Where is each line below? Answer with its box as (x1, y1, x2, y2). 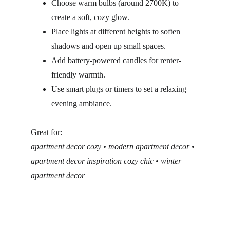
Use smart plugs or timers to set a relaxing (51, 85, 188, 93)
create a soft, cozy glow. (51, 13, 129, 22)
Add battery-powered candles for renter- (51, 56, 181, 65)
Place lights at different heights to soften (51, 27, 182, 36)
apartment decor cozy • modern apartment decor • (31, 142, 197, 151)
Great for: (31, 128, 62, 137)
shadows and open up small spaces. (51, 42, 166, 50)
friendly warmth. (51, 70, 105, 79)
